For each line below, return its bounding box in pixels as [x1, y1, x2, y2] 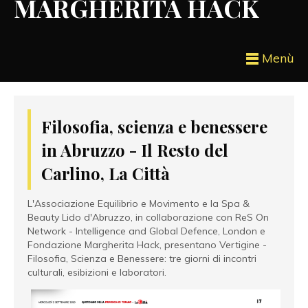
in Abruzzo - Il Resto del [41, 138, 228, 161]
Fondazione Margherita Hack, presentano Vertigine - [27, 239, 267, 252]
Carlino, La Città [41, 162, 170, 184]
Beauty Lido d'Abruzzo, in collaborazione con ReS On [27, 211, 269, 224]
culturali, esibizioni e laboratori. [27, 266, 166, 279]
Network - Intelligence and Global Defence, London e [27, 225, 265, 238]
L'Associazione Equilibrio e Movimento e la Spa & [27, 197, 250, 210]
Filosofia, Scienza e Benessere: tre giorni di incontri [27, 252, 256, 265]
